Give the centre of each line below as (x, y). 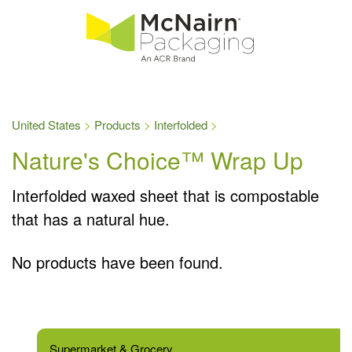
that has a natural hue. (91, 218)
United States (46, 124)
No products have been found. (117, 262)
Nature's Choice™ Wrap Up (158, 159)
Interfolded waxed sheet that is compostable (165, 195)
